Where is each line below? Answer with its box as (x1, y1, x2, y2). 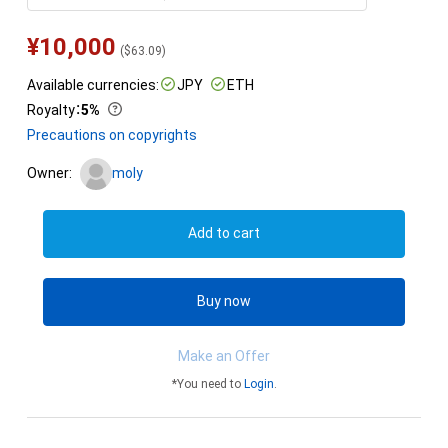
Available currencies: (26, 76, 159, 93)
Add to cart (188, 225, 260, 242)
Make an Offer (178, 348, 270, 365)
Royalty (26, 101, 75, 118)
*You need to (171, 377, 244, 392)
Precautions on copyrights (26, 126, 197, 143)
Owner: (26, 165, 72, 182)
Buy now (197, 293, 251, 310)
